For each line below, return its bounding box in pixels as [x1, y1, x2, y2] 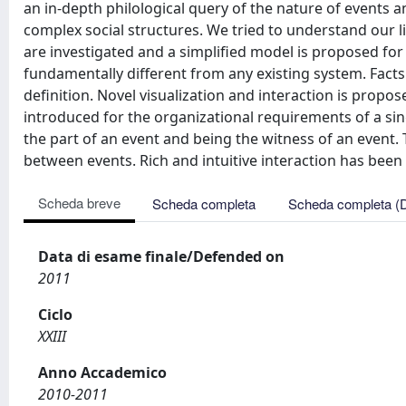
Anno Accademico [38, 362, 167, 382]
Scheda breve [38, 193, 121, 212]
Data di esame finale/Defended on [38, 246, 285, 266]
